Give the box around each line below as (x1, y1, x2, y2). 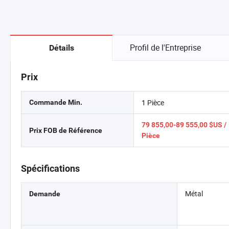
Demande (29, 190, 60, 198)
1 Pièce (142, 98, 164, 107)
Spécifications (21, 163, 80, 174)
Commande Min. (29, 98, 82, 106)
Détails (49, 43, 74, 53)
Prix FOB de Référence (29, 126, 102, 134)
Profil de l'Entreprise (129, 42, 201, 53)
